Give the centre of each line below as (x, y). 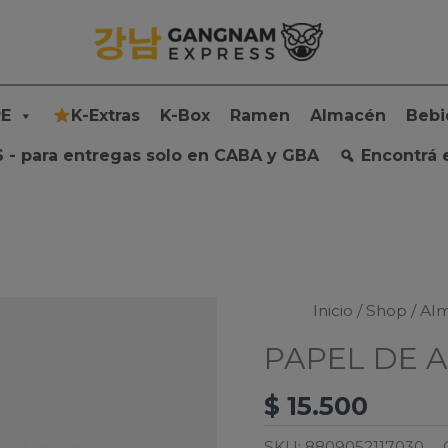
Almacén (348, 115)
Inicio (333, 310)
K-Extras (106, 115)
